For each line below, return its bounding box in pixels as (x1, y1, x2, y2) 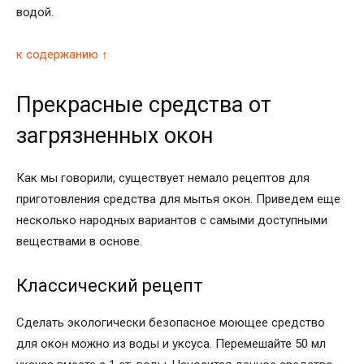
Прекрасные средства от (16, 91, 271, 118)
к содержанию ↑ (16, 46, 108, 62)
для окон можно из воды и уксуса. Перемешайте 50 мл (16, 336, 326, 351)
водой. (16, 4, 54, 19)
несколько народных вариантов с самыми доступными (16, 212, 327, 227)
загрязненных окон (16, 122, 213, 149)
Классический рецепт (16, 275, 203, 296)
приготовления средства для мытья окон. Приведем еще (16, 191, 340, 206)
